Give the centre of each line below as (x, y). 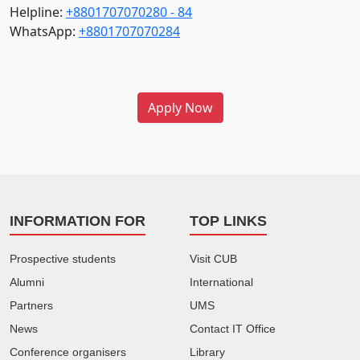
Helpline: (38, 12)
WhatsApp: (44, 32)
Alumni (27, 282)
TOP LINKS (228, 221)
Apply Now (180, 108)
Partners (31, 306)
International (221, 282)
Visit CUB (213, 259)
